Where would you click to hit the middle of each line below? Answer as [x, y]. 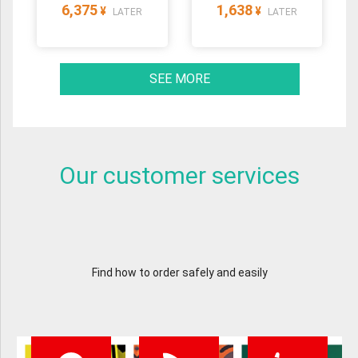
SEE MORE [179, 78]
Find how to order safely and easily [179, 272]
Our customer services [179, 175]
